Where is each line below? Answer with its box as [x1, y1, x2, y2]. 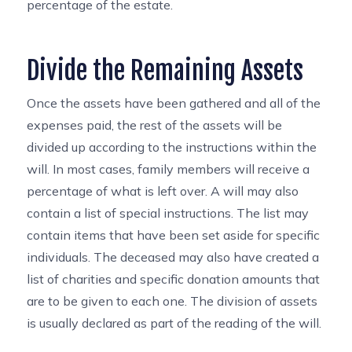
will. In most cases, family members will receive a [27, 161, 310, 177]
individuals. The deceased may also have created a [27, 249, 320, 265]
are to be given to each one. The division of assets [27, 293, 318, 309]
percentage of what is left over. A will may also [27, 183, 299, 199]
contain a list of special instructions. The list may [27, 205, 310, 221]
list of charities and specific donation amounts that [27, 271, 321, 287]
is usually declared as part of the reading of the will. [27, 315, 325, 331]
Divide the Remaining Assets [27, 55, 304, 86]
